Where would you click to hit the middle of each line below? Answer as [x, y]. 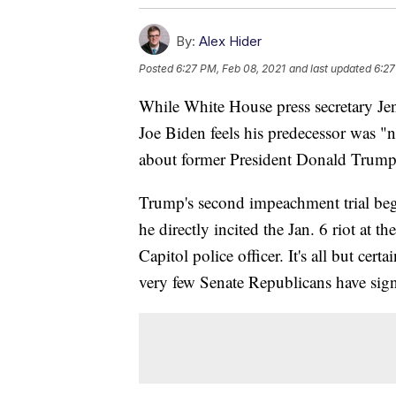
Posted [157, 69]
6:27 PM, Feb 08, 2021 [231, 69]
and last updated [330, 69]
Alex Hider [230, 42]
